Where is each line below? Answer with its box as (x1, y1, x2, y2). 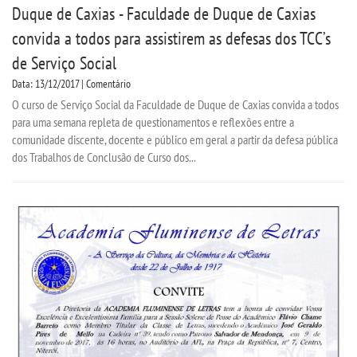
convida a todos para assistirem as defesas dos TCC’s (12, 26, 331, 49)
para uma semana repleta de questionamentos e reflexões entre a (12, 113, 294, 130)
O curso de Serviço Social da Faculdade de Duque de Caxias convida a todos (12, 96, 339, 112)
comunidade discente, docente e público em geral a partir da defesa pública (12, 131, 338, 147)
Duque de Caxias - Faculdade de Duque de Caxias (12, 2, 316, 25)
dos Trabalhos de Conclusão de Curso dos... (12, 148, 196, 165)
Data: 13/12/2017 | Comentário (12, 76, 131, 91)
